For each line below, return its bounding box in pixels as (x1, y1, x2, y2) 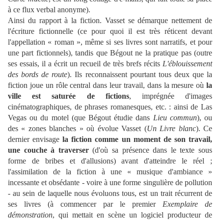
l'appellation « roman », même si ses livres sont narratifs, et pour (8, 38, 212, 46)
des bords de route (8, 70, 68, 79)
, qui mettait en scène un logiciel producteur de (53, 211, 212, 219)
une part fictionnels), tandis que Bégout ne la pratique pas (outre (8, 49, 212, 57)
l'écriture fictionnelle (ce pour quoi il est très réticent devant (8, 27, 212, 35)
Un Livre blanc (146, 124, 196, 133)
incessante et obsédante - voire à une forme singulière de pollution (8, 178, 212, 187)
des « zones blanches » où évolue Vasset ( (8, 124, 147, 133)
